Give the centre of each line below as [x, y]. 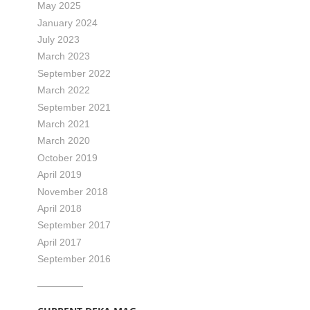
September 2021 [74, 107]
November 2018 [73, 191]
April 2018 [60, 208]
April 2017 [60, 242]
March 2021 [64, 124]
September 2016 [74, 259]
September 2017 [74, 225]
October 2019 [67, 157]
